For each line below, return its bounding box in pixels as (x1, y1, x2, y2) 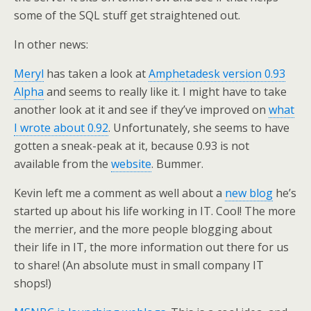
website (111, 156, 151, 171)
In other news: (14, 37, 88, 52)
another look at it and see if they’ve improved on (14, 102, 269, 117)
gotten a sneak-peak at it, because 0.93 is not (14, 138, 249, 153)
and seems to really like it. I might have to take (44, 84, 287, 99)
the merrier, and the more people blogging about (14, 221, 272, 237)
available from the (14, 156, 111, 171)
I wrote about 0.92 (14, 120, 108, 135)
